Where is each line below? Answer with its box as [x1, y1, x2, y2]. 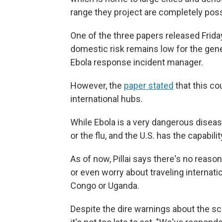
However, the [70, 80, 124, 91]
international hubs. [70, 93, 143, 104]
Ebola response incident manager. [70, 56, 203, 67]
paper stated [124, 80, 173, 91]
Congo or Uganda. [70, 180, 139, 191]
